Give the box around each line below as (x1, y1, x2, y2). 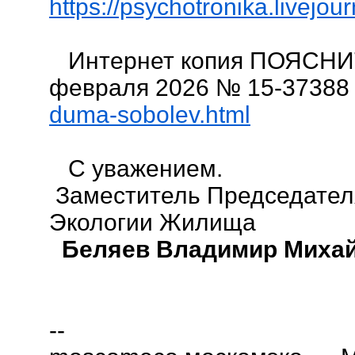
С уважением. (49, 155, 223, 181)
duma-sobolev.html (49, 101, 250, 128)
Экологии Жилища (49, 209, 269, 235)
